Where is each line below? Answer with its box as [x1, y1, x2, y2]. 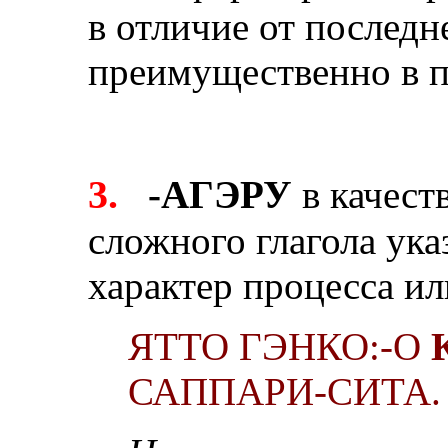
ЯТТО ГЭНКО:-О [128, 324, 431, 368]
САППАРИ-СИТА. [128, 369, 441, 413]
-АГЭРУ [148, 172, 292, 216]
